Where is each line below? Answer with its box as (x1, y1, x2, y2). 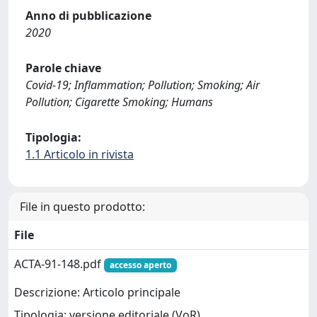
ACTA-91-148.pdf (14, 256, 104, 272)
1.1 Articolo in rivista (25, 146, 134, 162)
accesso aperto (109, 259, 171, 271)
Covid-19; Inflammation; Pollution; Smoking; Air (25, 77, 260, 93)
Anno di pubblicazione (25, 8, 151, 23)
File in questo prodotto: (20, 199, 145, 214)
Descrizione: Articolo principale (14, 284, 180, 301)
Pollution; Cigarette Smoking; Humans (25, 94, 213, 110)
